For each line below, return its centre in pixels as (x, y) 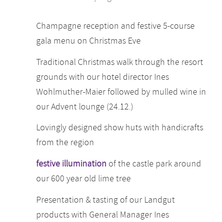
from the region (65, 142)
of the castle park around (154, 164)
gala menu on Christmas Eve (89, 41)
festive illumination (72, 164)
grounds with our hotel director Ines (103, 76)
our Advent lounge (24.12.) (85, 106)
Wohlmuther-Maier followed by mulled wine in (121, 91)
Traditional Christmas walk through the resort (120, 61)
